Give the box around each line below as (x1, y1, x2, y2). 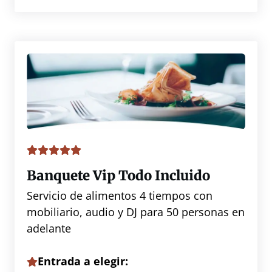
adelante (27, 221, 71, 236)
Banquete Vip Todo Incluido (27, 167, 210, 185)
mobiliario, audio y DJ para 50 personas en (27, 205, 245, 220)
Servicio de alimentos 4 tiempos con (27, 188, 212, 203)
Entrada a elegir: (38, 254, 128, 269)
